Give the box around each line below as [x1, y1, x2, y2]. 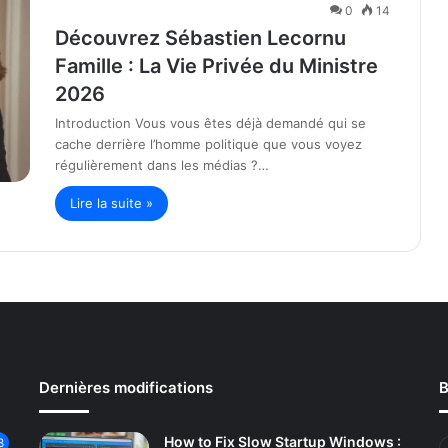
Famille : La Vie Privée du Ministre [55, 54, 378, 78]
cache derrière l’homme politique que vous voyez [55, 136, 362, 152]
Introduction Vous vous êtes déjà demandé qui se [55, 115, 366, 131]
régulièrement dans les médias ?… [55, 157, 269, 173]
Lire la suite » [70, 195, 153, 211]
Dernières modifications [38, 378, 213, 397]
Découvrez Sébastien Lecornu [55, 26, 346, 50]
